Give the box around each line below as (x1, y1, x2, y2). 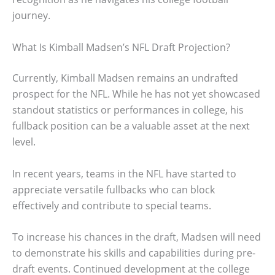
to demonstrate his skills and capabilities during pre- (12, 246, 255, 260)
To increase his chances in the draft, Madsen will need (12, 230, 261, 244)
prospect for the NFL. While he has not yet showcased (12, 87, 260, 101)
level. (12, 134, 36, 149)
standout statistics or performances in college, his (12, 103, 244, 117)
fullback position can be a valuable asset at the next (12, 118, 250, 133)
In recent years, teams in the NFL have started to (12, 166, 236, 180)
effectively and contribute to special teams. (12, 198, 211, 212)
